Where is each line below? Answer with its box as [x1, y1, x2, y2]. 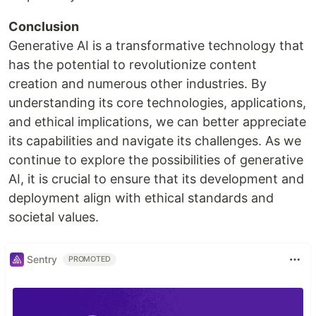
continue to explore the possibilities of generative [8, 152, 303, 167]
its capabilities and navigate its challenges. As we [8, 133, 301, 148]
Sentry [27, 253, 57, 266]
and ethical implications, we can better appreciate [8, 114, 306, 129]
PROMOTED [68, 254, 111, 264]
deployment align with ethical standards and [8, 190, 274, 205]
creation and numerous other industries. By [8, 75, 267, 91]
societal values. [8, 209, 99, 224]
